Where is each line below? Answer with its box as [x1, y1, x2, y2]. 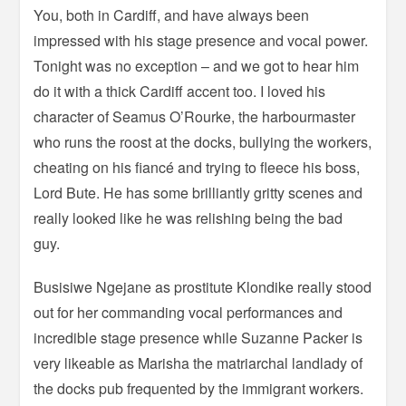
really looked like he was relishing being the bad [34, 208, 343, 229]
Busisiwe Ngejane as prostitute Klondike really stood [34, 276, 372, 298]
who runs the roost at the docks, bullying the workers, [34, 131, 372, 153]
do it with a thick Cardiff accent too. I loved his [34, 81, 326, 102]
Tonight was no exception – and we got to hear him [34, 55, 360, 77]
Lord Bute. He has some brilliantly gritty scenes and [34, 182, 363, 204]
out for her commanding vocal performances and [34, 302, 343, 324]
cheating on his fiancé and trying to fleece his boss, [34, 157, 361, 179]
